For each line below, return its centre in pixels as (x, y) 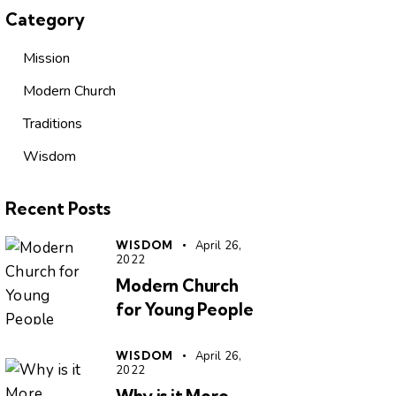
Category (46, 19)
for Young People (185, 310)
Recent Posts (58, 208)
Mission (46, 58)
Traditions (53, 123)
